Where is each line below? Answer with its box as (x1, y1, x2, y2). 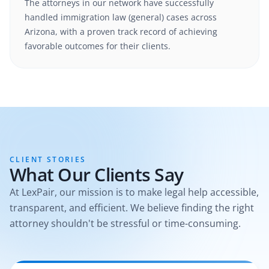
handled (25, 11, 58, 23)
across (191, 11, 217, 23)
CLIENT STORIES (10, 154, 86, 165)
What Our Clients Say (10, 162, 183, 187)
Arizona (25, 26, 55, 37)
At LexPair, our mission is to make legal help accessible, (10, 186, 259, 199)
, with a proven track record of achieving (55, 26, 217, 37)
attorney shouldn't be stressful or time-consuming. (10, 217, 241, 230)
